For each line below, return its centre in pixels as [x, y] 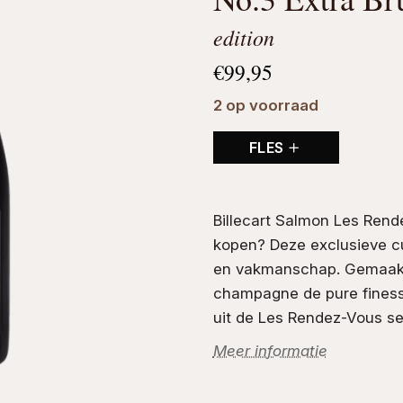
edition [243, 36]
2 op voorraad [265, 105]
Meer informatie [270, 350]
